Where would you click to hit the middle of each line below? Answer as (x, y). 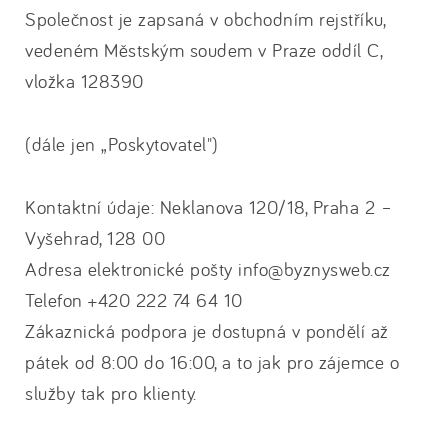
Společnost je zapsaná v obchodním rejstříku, (205, 19)
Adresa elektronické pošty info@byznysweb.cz (208, 269)
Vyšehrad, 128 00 (95, 238)
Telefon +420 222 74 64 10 (134, 300)
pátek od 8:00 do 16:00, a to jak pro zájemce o (212, 362)
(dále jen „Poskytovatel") (122, 144)
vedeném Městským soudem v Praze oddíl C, (203, 50)
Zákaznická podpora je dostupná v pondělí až (207, 331)
